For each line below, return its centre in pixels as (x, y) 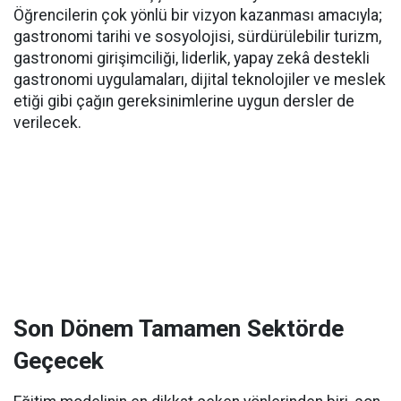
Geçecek (59, 361)
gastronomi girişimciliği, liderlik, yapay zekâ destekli (192, 58)
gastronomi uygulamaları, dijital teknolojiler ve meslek (200, 80)
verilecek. (47, 123)
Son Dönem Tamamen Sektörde (179, 328)
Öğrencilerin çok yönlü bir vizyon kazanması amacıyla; (198, 15)
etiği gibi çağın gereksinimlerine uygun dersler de (184, 101)
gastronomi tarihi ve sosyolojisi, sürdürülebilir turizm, (197, 37)
